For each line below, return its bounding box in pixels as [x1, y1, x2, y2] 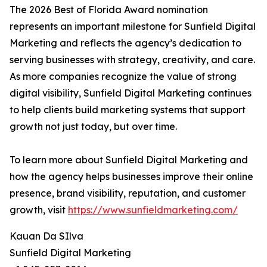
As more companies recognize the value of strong [10, 70, 237, 83]
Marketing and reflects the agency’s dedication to [10, 37, 241, 49]
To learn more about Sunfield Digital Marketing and [10, 154, 248, 166]
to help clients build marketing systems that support [10, 104, 246, 116]
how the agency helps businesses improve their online [10, 170, 253, 183]
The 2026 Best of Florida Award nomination [10, 4, 208, 16]
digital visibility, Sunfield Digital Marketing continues [10, 87, 252, 100]
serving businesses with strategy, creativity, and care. [10, 54, 255, 66]
